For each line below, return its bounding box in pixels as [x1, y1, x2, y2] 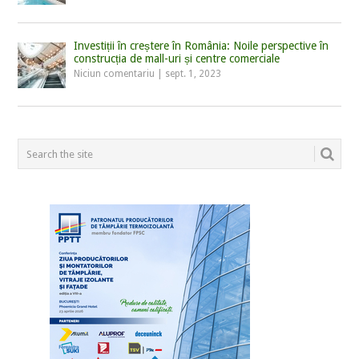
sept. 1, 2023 [165, 68, 222, 80]
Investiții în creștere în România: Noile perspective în [74, 39, 329, 53]
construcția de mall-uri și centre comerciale [74, 52, 280, 66]
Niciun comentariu [74, 68, 155, 80]
